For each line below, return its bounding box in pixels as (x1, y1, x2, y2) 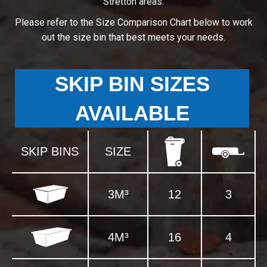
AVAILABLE (74, 101, 190, 125)
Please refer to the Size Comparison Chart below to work (14, 17, 253, 29)
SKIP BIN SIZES (54, 72, 210, 96)
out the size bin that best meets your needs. (42, 32, 225, 44)
